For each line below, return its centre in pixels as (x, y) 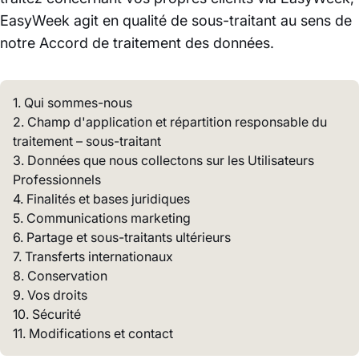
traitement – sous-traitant (87, 141)
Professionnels (57, 179)
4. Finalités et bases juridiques (101, 199)
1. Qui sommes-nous (73, 103)
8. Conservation (60, 276)
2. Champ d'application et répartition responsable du (170, 122)
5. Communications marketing (102, 218)
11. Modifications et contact (93, 333)
